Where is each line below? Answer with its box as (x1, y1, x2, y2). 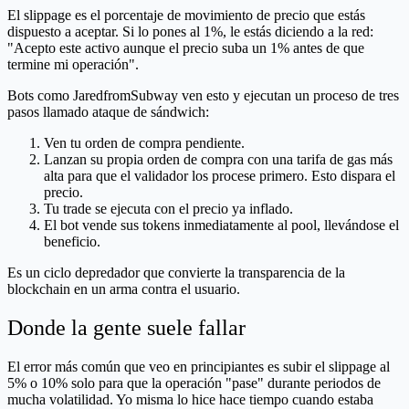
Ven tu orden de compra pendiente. (44, 135, 245, 152)
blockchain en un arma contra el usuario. (7, 281, 240, 298)
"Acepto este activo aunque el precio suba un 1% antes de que (7, 40, 364, 57)
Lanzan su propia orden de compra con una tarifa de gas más (44, 152, 393, 168)
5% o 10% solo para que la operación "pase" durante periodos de (7, 375, 381, 392)
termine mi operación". (7, 57, 139, 73)
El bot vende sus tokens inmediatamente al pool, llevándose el (44, 217, 399, 234)
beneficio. (44, 234, 100, 250)
